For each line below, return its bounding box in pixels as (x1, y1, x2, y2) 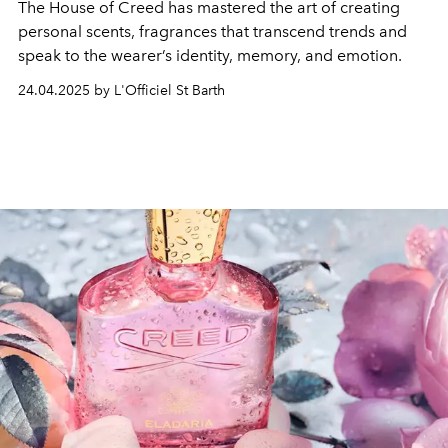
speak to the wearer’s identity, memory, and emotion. (18, 46, 402, 65)
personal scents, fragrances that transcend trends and (18, 22, 407, 41)
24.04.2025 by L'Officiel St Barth (18, 82, 225, 99)
